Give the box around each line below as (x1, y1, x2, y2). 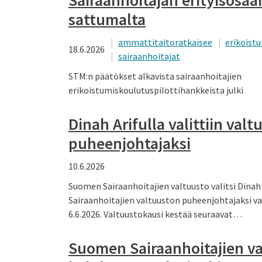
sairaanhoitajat (118, 50, 180, 62)
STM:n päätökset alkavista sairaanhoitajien (68, 70, 242, 82)
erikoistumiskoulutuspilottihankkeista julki (68, 84, 243, 96)
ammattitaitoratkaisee (118, 36, 212, 48)
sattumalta (68, 8, 146, 30)
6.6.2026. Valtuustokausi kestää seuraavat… (68, 208, 242, 220)
